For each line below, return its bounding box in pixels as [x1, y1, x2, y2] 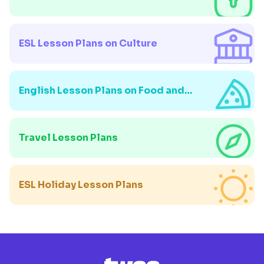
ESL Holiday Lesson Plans [19, 178, 143, 191]
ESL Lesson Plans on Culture [19, 37, 157, 49]
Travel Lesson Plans [19, 131, 118, 144]
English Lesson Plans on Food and [19, 84, 184, 97]
